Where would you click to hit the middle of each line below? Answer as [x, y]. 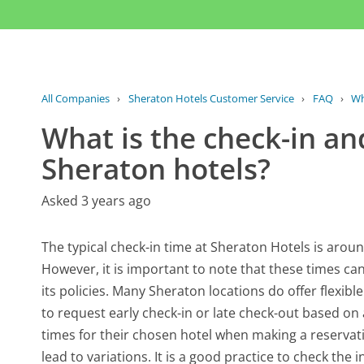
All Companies [76, 99]
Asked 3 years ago [97, 201]
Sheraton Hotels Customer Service [211, 99]
